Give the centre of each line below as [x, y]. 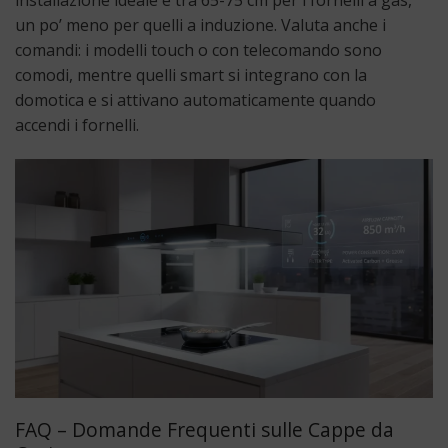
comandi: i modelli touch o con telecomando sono [198, 49]
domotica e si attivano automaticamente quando [195, 99]
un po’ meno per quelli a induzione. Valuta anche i [200, 24]
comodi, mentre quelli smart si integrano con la [191, 74]
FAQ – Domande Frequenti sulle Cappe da [204, 430]
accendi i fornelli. [77, 124]
